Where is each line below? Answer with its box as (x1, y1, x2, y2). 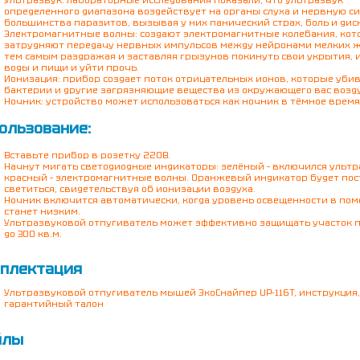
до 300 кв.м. (3, 228, 62, 240)
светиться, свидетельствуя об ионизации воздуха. (3, 183, 256, 195)
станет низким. (3, 206, 80, 218)
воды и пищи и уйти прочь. (3, 62, 139, 74)
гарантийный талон (3, 298, 104, 310)
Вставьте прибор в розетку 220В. (3, 149, 170, 162)
